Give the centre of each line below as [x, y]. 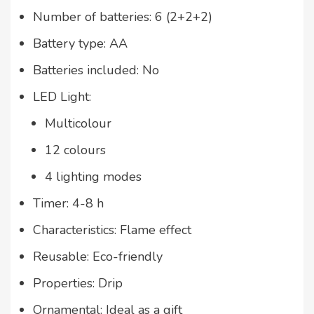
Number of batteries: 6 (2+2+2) [123, 17]
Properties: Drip [78, 284]
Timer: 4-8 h [68, 204]
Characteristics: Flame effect [112, 230]
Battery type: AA [80, 44]
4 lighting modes [93, 177]
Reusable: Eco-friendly [98, 257]
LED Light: [62, 97]
